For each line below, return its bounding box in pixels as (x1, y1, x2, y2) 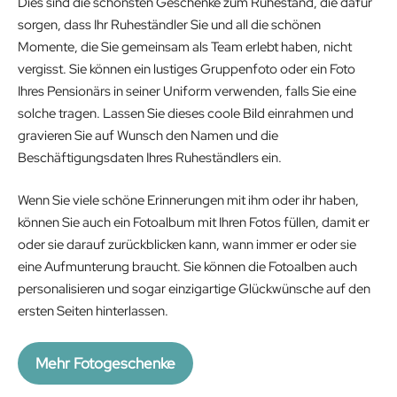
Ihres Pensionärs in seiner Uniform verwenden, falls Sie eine (18, 82, 356, 101)
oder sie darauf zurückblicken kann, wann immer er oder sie (18, 235, 356, 253)
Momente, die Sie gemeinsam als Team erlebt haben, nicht (18, 38, 352, 57)
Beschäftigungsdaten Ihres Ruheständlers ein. (18, 149, 284, 167)
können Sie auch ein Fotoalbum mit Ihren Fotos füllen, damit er (18, 213, 370, 231)
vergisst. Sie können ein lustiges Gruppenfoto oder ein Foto (18, 60, 355, 79)
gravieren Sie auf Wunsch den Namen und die (18, 127, 278, 145)
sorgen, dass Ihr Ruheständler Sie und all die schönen (18, 16, 321, 35)
